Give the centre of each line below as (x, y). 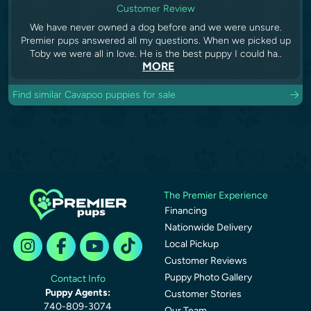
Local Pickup (192, 244)
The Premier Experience (216, 195)
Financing (186, 210)
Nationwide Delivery (208, 227)
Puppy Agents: (78, 292)
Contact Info (78, 278)
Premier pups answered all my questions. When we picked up (155, 40)
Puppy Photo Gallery (208, 277)
